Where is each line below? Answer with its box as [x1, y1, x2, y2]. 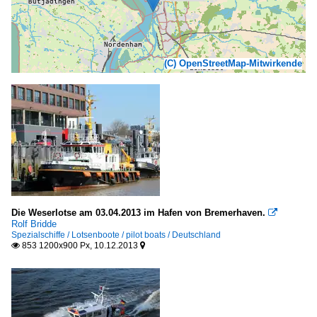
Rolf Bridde [11, 219, 57, 229]
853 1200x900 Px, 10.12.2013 [20, 241, 140, 250]
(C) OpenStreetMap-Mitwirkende [164, 58, 302, 69]
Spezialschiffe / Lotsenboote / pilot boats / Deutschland [11, 230, 221, 240]
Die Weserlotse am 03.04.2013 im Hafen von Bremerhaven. [11, 207, 265, 218]
